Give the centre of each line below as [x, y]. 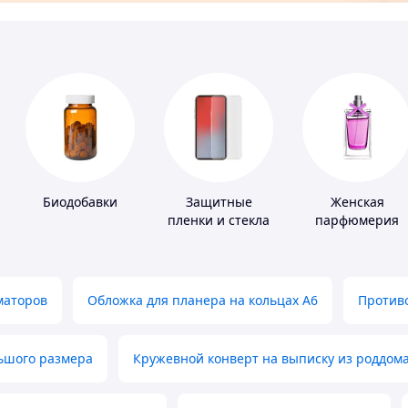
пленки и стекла [219, 220]
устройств [219, 257]
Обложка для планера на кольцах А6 [203, 301]
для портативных [219, 239]
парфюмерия [357, 220]
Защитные [219, 202]
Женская [357, 202]
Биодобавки [80, 202]
